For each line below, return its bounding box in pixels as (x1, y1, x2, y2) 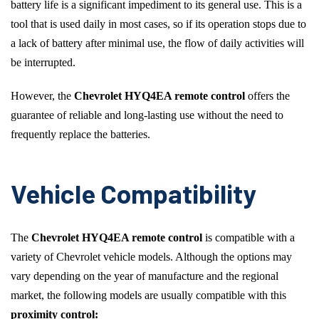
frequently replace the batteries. (11, 128, 150, 141)
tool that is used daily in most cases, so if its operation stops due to (11, 17, 306, 30)
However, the (11, 90, 71, 103)
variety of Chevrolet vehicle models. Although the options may (11, 251, 292, 263)
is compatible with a (205, 231, 295, 244)
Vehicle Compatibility (11, 177, 256, 209)
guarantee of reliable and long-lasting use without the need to (11, 109, 283, 122)
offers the (248, 90, 290, 103)
